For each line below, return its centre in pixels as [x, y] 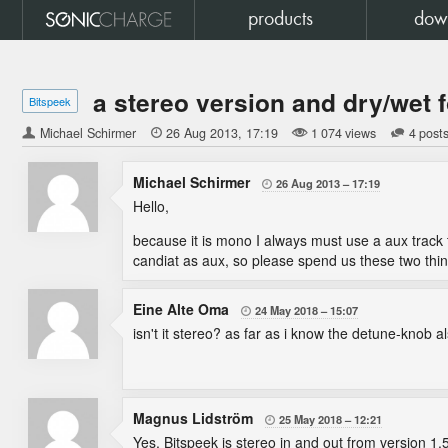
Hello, [151, 206]
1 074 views [343, 133]
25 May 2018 [310, 419]
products [280, 20]
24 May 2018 [286, 310]
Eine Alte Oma [183, 309]
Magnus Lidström [195, 418]
